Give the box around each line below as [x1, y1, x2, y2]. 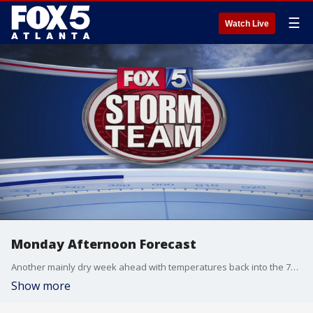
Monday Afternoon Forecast [11, 235, 196, 252]
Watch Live [225, 19, 269, 29]
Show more [11, 278, 71, 293]
